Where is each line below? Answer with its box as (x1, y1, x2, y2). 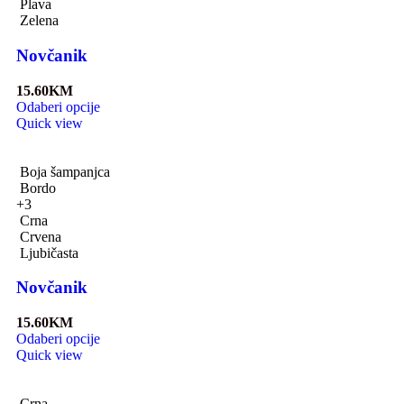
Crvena (20, 228, 61, 244)
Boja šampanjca (20, 163, 110, 179)
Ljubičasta (20, 244, 78, 261)
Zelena (20, 13, 59, 29)
